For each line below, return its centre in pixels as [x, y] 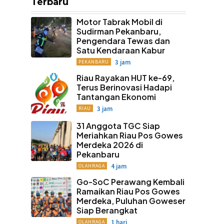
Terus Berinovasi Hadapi [124, 87]
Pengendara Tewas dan [123, 41]
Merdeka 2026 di [109, 144]
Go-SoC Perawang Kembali [130, 181]
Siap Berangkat [107, 210]
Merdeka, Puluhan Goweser [131, 200]
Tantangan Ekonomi [116, 97]
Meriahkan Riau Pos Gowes [129, 135]
